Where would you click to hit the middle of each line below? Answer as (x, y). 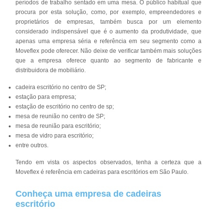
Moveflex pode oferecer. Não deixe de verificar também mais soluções (108, 51)
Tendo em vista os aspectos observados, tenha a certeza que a (108, 162)
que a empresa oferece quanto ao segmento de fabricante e (108, 60)
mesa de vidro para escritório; (55, 135)
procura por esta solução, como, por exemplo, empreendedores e (108, 12)
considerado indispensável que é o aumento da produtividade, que (108, 31)
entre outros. (32, 145)
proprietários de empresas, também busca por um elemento (108, 22)
